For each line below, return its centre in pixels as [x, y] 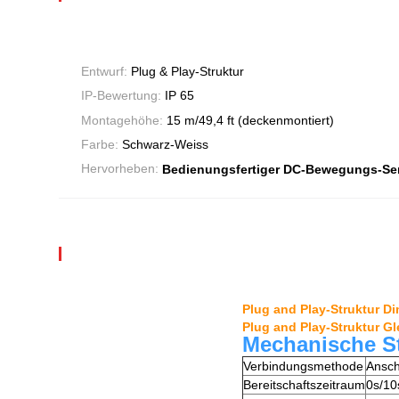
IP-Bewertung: [123, 96]
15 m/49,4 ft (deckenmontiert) [250, 120]
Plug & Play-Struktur [187, 72]
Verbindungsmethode [303, 366]
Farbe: [102, 145]
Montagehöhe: [124, 120]
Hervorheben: [122, 169]
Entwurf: [106, 72]
